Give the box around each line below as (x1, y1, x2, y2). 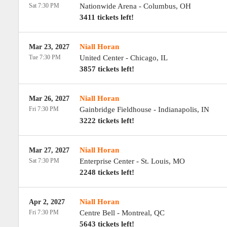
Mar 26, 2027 (28, 95, 69, 102)
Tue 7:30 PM (28, 54, 61, 61)
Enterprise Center (79, 157, 134, 165)
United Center (79, 54, 124, 62)
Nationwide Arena (79, 2, 137, 10)
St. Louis (140, 157, 169, 165)
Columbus (143, 2, 176, 10)
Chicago (130, 54, 157, 62)
